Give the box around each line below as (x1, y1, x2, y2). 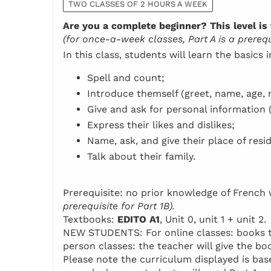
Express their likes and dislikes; (87, 119, 235, 131)
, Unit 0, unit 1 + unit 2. (160, 214, 266, 226)
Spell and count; (87, 72, 165, 84)
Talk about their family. (87, 151, 195, 163)
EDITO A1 (117, 214, 160, 226)
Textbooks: (63, 214, 117, 226)
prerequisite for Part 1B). (63, 200, 175, 212)
